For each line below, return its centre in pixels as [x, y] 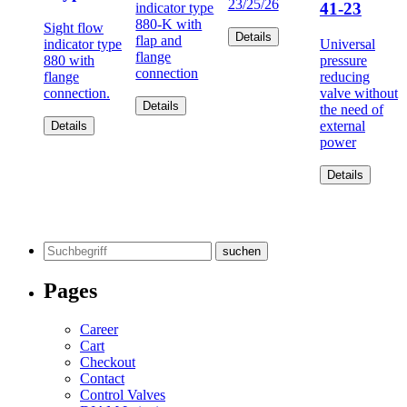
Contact [102, 379]
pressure [343, 60]
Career [99, 330]
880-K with [169, 24]
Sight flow [74, 27]
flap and [159, 40]
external [342, 125]
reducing [344, 76]
